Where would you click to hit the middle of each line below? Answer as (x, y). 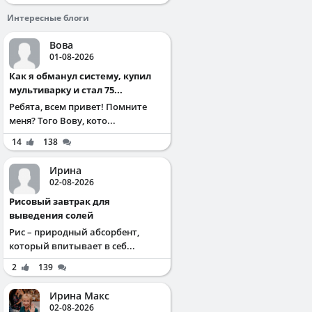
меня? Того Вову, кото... (62, 120)
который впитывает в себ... (72, 245)
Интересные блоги (48, 17)
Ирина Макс (79, 295)
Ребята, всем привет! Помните (78, 106)
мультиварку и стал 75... (66, 89)
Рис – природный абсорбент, (74, 232)
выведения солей (51, 215)
